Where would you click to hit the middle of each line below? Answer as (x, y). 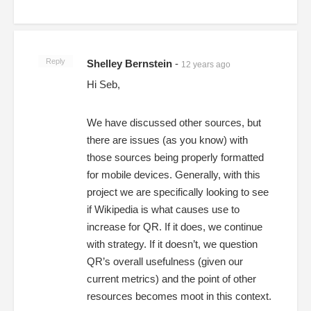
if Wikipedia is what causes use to (163, 209)
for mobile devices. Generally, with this (174, 174)
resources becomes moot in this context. (179, 296)
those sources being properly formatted (175, 157)
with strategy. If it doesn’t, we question (172, 244)
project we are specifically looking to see (178, 192)
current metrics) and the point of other (171, 278)
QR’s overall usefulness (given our (165, 261)
